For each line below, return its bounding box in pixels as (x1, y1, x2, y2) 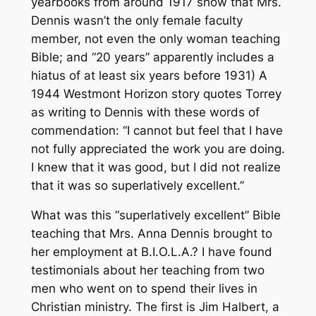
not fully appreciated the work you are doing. (30, 141, 285, 156)
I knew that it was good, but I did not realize (30, 159, 281, 174)
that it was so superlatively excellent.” (30, 178, 244, 193)
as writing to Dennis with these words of (30, 104, 260, 119)
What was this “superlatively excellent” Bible (30, 208, 281, 223)
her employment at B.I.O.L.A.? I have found (30, 245, 272, 260)
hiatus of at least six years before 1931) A (30, 68, 267, 83)
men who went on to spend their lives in (30, 281, 257, 296)
